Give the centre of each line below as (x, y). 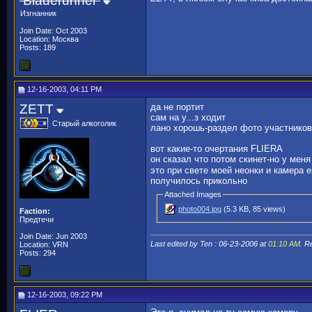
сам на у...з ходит (188, 117)
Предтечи (37, 219)
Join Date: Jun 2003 (53, 236)
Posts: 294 (38, 253)
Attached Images (193, 194)
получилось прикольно (199, 180)
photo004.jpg (200, 209)
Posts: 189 (38, 47)
